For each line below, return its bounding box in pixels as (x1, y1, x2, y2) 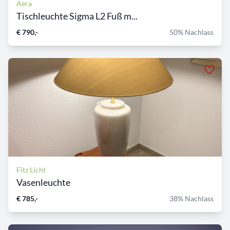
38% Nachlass (169, 194, 214, 203)
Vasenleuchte (16, 177, 70, 188)
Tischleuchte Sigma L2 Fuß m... (16, 10, 138, 22)
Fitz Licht (16, 165, 46, 175)
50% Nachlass (169, 28, 214, 37)
